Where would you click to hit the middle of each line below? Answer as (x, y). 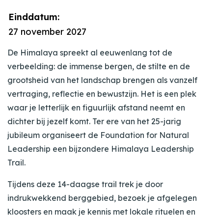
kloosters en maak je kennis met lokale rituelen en (101, 212)
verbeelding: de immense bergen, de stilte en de (99, 67)
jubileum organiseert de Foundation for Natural (98, 135)
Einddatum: (34, 17)
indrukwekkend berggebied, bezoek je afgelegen (102, 198)
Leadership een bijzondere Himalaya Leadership (101, 149)
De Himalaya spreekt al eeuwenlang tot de (90, 53)
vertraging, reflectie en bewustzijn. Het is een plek (102, 94)
